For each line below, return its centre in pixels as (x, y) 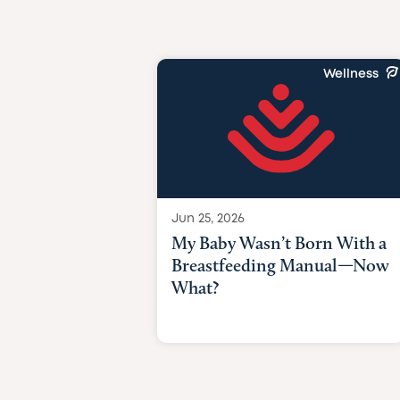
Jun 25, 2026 (208, 219)
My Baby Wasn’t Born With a (279, 243)
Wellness (350, 75)
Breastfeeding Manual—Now (280, 266)
